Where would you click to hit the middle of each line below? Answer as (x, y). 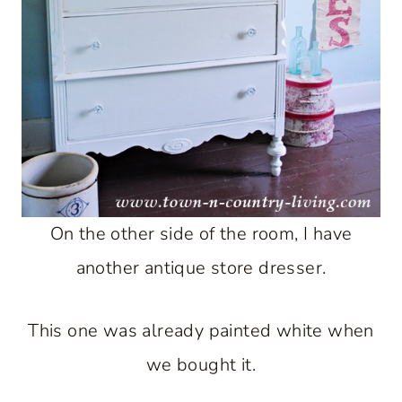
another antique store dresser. (201, 267)
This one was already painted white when (201, 330)
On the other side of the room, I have (201, 233)
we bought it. (201, 364)
